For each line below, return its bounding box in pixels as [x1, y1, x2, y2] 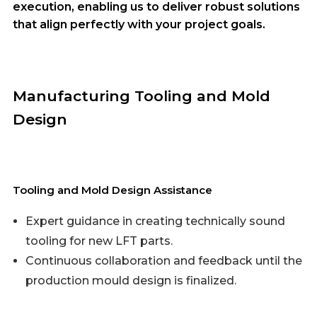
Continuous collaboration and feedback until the [25, 254, 302, 267]
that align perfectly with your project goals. [13, 18, 265, 31]
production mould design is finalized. [25, 274, 236, 287]
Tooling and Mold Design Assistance [13, 183, 212, 197]
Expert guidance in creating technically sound [25, 214, 285, 228]
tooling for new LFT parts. [25, 234, 173, 248]
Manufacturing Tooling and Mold [13, 87, 270, 105]
